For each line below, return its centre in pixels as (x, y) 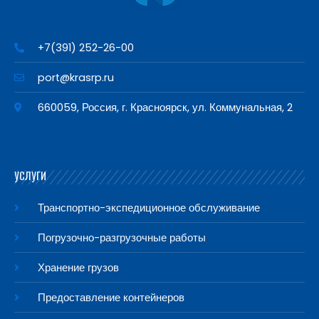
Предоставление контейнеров (111, 297)
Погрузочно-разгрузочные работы (121, 237)
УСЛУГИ (30, 175)
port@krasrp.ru (75, 77)
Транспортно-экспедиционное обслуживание (148, 208)
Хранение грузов (78, 267)
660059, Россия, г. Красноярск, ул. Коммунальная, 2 (165, 107)
